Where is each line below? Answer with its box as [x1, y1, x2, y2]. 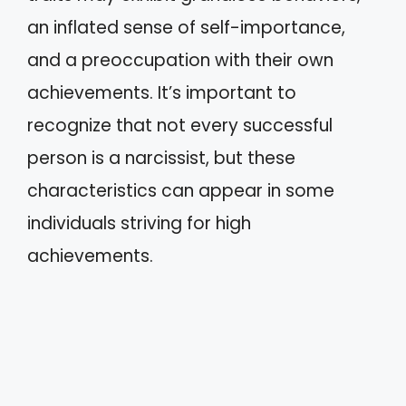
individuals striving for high [27, 210, 251, 236]
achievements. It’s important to [27, 80, 296, 105]
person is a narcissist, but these [27, 145, 295, 170]
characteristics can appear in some [27, 178, 334, 203]
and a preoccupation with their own [27, 47, 333, 72]
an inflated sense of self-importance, [27, 14, 345, 40]
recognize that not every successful [27, 112, 333, 138]
